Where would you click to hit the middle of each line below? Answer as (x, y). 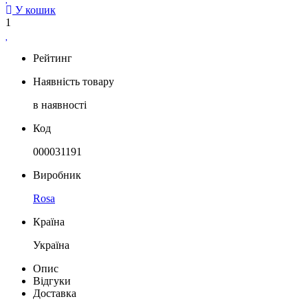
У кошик (34, 10)
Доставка (55, 293)
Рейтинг (53, 58)
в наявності (60, 104)
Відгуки (52, 280)
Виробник (57, 175)
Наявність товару (74, 81)
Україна (51, 245)
